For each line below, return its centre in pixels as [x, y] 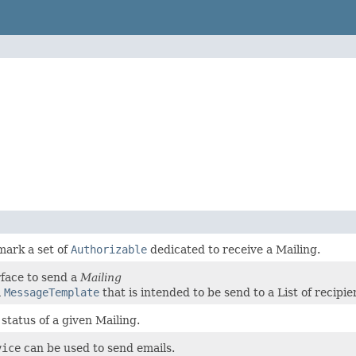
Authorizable [109, 250]
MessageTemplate [52, 292]
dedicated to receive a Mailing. [234, 250]
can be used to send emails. [98, 348]
